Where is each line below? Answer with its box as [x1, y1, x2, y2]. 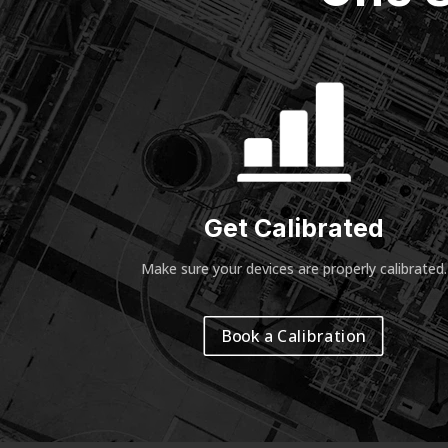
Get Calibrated [203, 213, 384, 244]
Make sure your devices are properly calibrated [140, 259, 444, 279]
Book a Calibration [221, 324, 367, 347]
